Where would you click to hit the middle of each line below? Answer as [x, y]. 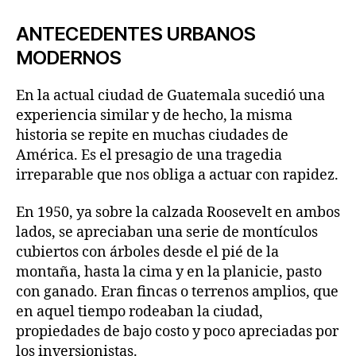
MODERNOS [69, 57]
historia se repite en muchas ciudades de [152, 135]
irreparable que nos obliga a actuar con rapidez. [177, 175]
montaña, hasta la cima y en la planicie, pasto [169, 272]
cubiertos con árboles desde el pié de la [147, 252]
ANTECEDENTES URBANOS [136, 33]
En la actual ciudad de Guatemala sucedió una [170, 95]
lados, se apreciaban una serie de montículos [167, 232]
